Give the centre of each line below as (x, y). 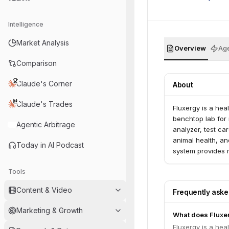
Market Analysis (43, 43)
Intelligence (26, 24)
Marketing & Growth (50, 210)
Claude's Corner (44, 84)
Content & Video (44, 190)
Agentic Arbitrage (46, 124)
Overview (190, 48)
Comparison (37, 63)
